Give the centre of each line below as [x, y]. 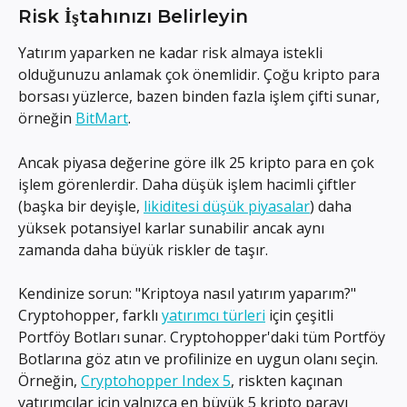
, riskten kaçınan [288, 381]
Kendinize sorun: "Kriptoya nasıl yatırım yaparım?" [189, 294]
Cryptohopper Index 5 [156, 381]
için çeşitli [301, 316]
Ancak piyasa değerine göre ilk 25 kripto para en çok [198, 162]
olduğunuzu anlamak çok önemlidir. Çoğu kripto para [201, 75]
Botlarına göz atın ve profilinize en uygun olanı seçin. [200, 359]
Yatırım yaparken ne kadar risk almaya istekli [172, 53]
